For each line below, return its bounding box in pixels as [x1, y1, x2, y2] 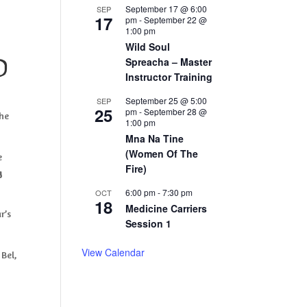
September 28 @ [144, 106, 208, 117]
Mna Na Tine [125, 132, 184, 145]
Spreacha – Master [125, 55, 212, 69]
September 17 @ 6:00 [125, 3, 208, 14]
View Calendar [82, 245, 145, 259]
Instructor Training [125, 70, 213, 84]
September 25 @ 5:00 [125, 95, 208, 106]
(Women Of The [125, 147, 199, 160]
